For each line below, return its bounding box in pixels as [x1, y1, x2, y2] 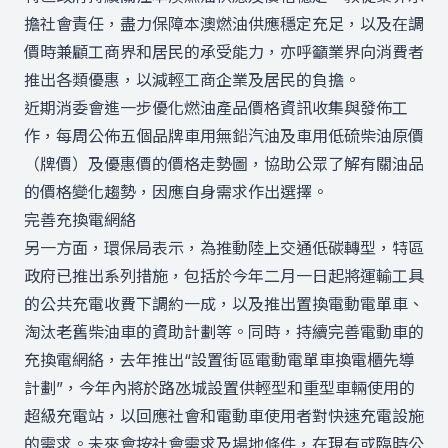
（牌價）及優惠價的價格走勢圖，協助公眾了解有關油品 [24, 154, 424, 174]
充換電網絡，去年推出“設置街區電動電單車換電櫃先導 [24, 350, 415, 370]
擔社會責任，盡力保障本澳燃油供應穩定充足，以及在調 [24, 14, 424, 34]
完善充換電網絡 [24, 210, 136, 230]
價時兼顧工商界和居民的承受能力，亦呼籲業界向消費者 [24, 42, 424, 62]
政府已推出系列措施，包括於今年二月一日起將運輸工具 [24, 266, 424, 286]
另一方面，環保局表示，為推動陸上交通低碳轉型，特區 [24, 238, 424, 258]
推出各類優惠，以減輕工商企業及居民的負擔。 [24, 70, 360, 90]
